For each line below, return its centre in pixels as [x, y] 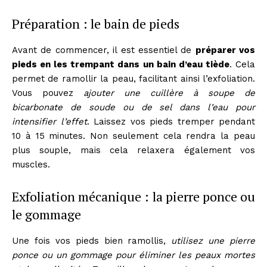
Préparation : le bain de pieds [96, 24]
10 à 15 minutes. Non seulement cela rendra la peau [133, 136]
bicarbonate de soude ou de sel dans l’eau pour [133, 108]
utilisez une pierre [213, 241]
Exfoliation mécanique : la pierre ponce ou [133, 197]
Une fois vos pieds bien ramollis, [92, 241]
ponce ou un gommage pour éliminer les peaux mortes [133, 255]
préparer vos [225, 50]
